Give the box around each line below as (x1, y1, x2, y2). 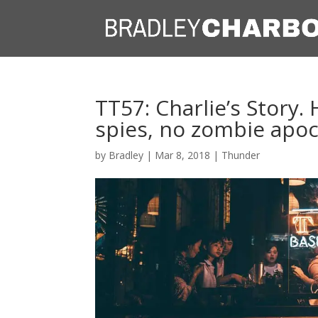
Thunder (221, 148, 261, 162)
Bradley (109, 148, 144, 162)
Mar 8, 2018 (155, 148, 211, 162)
